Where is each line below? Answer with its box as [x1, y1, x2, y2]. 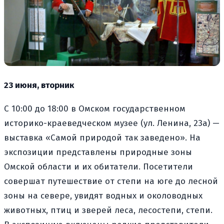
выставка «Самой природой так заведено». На [4, 132, 200, 143]
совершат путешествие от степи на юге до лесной [4, 175, 218, 186]
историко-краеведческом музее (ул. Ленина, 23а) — [4, 117, 219, 128]
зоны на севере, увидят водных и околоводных [4, 190, 202, 201]
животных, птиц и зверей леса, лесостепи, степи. [4, 204, 212, 215]
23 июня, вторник [4, 79, 74, 90]
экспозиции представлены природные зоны [4, 146, 192, 157]
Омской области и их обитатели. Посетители [4, 161, 193, 172]
